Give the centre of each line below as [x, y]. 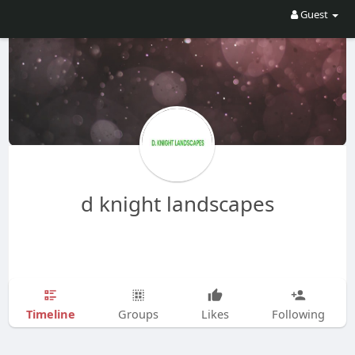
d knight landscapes [177, 204]
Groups [138, 314]
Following [298, 314]
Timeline [50, 313]
